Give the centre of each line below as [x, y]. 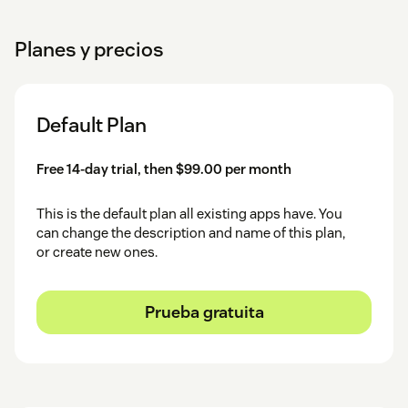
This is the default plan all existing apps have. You [189, 213]
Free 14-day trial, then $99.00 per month [164, 168]
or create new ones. [97, 251]
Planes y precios [89, 49]
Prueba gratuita [204, 311]
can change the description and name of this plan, [191, 232]
